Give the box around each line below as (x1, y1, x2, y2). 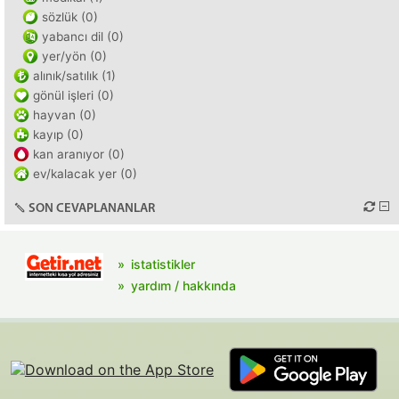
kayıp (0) (33, 127, 84, 142)
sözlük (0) (42, 10, 98, 24)
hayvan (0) (33, 108, 96, 122)
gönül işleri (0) (33, 88, 114, 102)
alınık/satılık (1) (33, 69, 116, 83)
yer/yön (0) (42, 49, 107, 63)
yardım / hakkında (131, 278, 236, 293)
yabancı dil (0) (42, 29, 124, 44)
